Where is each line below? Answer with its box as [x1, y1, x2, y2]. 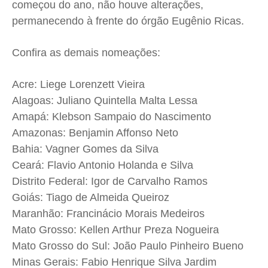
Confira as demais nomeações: [12, 47, 160, 59]
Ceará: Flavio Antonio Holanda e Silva [12, 159, 193, 172]
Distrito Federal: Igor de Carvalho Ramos [12, 175, 208, 188]
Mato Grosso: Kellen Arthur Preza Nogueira [12, 224, 219, 236]
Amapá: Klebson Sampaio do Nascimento [12, 111, 211, 123]
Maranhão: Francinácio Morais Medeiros [12, 208, 205, 220]
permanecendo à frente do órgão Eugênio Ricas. [12, 15, 244, 28]
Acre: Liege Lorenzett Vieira [12, 78, 145, 91]
